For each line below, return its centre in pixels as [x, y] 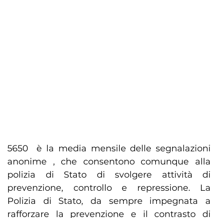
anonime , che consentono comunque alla [109, 162]
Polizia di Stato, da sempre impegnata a [109, 201]
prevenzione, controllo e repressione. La [109, 188]
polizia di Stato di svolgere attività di [109, 175]
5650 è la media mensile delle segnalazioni [109, 149]
